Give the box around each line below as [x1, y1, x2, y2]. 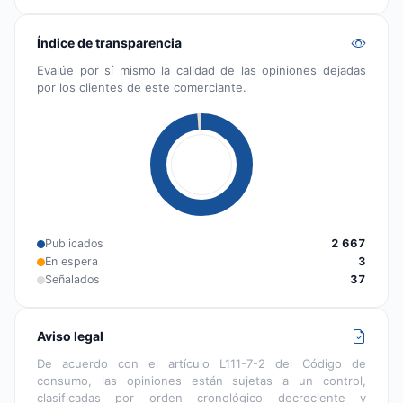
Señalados [45, 273, 100, 287]
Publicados [45, 237, 103, 251]
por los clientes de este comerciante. [37, 80, 246, 95]
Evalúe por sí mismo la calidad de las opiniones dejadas [37, 63, 366, 78]
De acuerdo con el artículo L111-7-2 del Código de [37, 356, 366, 372]
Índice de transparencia [37, 35, 182, 51]
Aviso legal [37, 328, 103, 345]
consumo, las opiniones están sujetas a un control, [37, 373, 366, 389]
